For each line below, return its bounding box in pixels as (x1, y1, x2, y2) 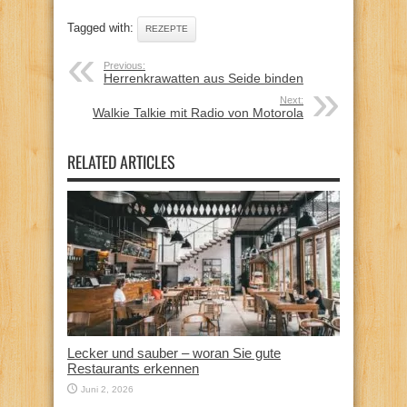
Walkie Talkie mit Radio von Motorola (93, 104, 303, 120)
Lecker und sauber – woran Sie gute (67, 344, 281, 361)
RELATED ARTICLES (67, 149, 175, 174)
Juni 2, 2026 (81, 383, 134, 394)
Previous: (104, 59, 145, 71)
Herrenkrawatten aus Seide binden (104, 70, 303, 85)
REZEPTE (145, 23, 188, 34)
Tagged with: (67, 20, 137, 35)
